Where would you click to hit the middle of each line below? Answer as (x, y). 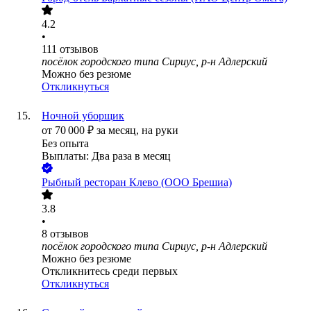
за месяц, (119, 131)
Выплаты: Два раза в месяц (106, 156)
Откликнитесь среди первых (110, 271)
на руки (160, 131)
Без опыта (65, 144)
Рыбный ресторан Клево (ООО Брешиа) (137, 183)
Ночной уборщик (83, 116)
